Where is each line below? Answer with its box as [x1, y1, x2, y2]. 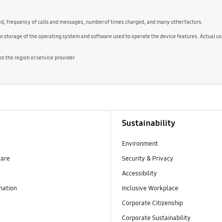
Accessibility [122, 169, 158, 177]
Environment [122, 139, 159, 148]
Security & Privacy [122, 154, 174, 163]
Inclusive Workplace [122, 184, 179, 192]
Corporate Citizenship [122, 199, 185, 208]
